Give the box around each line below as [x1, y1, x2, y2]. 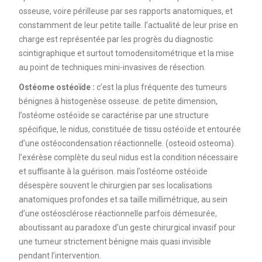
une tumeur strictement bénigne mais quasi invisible [18, 236, 211, 246]
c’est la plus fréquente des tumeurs [94, 82, 227, 92]
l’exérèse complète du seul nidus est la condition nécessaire [18, 152, 238, 162]
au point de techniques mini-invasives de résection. [18, 62, 206, 72]
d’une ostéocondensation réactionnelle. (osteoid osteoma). [18, 138, 236, 148]
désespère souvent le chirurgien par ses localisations [18, 180, 212, 190]
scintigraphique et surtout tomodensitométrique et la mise [18, 48, 234, 58]
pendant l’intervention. [18, 250, 101, 260]
